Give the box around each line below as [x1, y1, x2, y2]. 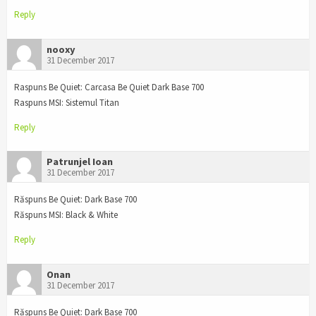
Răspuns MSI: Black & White [14, 209, 118, 221]
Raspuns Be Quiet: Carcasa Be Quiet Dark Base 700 [14, 80, 204, 93]
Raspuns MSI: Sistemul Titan [14, 96, 119, 109]
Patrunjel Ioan [47, 155, 113, 169]
